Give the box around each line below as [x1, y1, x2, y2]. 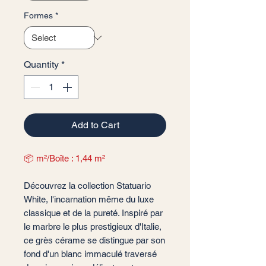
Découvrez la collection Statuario [24, 180, 151, 191]
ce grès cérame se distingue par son [24, 235, 165, 245]
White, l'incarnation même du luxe [24, 194, 154, 204]
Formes [24, 11, 53, 20]
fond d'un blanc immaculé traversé [24, 249, 157, 259]
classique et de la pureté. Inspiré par [24, 208, 163, 218]
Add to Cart [71, 119, 119, 131]
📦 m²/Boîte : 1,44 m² [24, 153, 105, 163]
